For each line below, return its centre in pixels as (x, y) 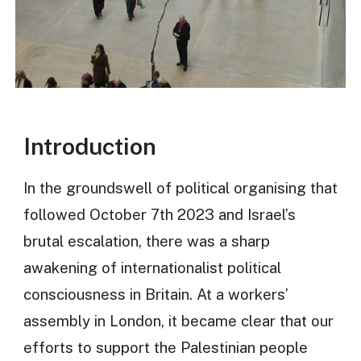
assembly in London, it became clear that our (178, 321)
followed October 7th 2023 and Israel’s (159, 215)
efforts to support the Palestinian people (165, 348)
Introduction (89, 147)
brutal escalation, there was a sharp (146, 241)
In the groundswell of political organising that (180, 188)
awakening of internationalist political (152, 268)
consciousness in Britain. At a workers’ (156, 295)
